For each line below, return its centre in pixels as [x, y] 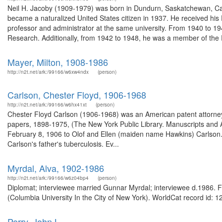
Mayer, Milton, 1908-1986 [58, 62]
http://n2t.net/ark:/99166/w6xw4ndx [48, 72]
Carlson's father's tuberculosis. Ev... [63, 144]
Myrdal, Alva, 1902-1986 [56, 168]
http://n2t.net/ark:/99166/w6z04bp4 [48, 178]
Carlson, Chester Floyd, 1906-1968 [77, 95]
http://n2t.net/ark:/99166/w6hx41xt [47, 105]
